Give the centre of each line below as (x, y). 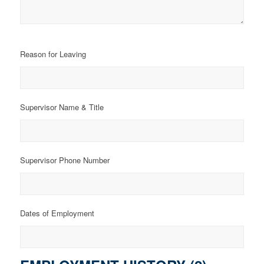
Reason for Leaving (53, 54)
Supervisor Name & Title (62, 107)
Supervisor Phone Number (65, 160)
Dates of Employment (57, 213)
